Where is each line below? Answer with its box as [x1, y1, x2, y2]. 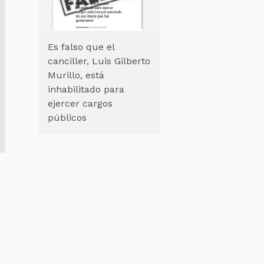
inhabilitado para [47, 84, 124, 95]
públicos [47, 112, 87, 124]
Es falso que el [47, 41, 114, 53]
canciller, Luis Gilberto [47, 55, 150, 67]
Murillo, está [47, 70, 104, 81]
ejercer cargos [47, 98, 113, 110]
